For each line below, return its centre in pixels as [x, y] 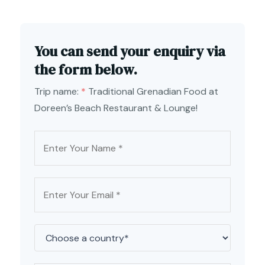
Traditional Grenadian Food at [153, 92]
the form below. [86, 70]
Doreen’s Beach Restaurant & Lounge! [116, 108]
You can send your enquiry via [130, 51]
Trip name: [58, 92]
